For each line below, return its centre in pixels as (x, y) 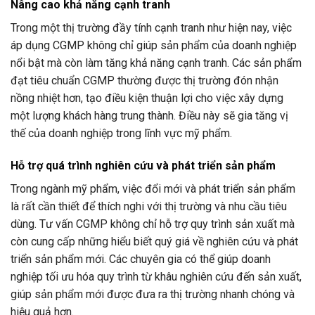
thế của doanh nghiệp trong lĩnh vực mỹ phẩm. (121, 134)
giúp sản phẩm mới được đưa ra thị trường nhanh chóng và (153, 295)
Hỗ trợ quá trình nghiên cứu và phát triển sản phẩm (143, 166)
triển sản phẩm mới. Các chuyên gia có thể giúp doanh (141, 259)
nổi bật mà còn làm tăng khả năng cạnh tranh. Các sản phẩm (156, 63)
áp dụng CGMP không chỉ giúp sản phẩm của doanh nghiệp (154, 46)
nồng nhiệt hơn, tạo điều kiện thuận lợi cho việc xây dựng (147, 98)
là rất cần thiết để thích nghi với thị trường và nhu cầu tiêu (149, 207)
